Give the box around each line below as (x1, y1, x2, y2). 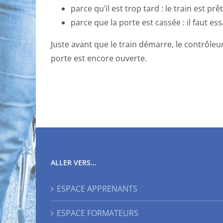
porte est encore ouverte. (51, 53, 149, 64)
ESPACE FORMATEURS (57, 208, 138, 219)
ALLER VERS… (51, 158, 96, 167)
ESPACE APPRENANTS (57, 183, 137, 194)
